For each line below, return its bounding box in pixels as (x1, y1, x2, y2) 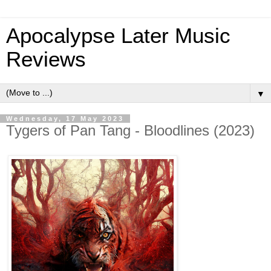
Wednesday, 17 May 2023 (6, 115, 124, 122)
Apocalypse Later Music (6, 24, 230, 47)
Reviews (6, 48, 86, 71)
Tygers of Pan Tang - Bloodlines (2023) (6, 122, 255, 139)
